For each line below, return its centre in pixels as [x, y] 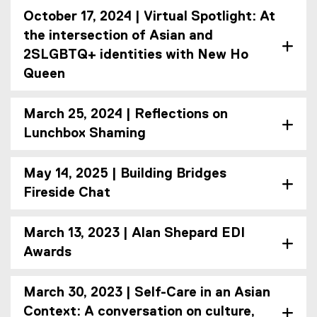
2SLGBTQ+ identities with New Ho [136, 55]
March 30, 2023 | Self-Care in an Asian [147, 293]
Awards [47, 253]
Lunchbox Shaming [85, 134]
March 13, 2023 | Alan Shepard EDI [134, 234]
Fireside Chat [67, 193]
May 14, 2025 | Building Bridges [125, 174]
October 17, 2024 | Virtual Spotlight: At [149, 17]
